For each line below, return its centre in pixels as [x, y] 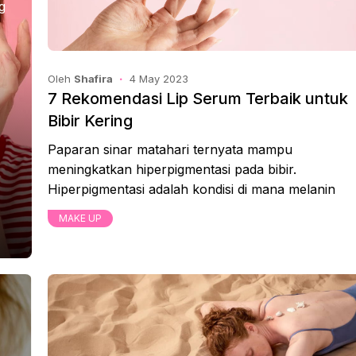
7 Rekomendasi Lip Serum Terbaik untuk [198, 99]
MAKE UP [80, 218]
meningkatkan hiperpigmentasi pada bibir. [172, 169]
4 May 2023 [159, 79]
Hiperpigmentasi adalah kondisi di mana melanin [192, 189]
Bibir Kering [90, 121]
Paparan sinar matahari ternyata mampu [170, 149]
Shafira [93, 79]
